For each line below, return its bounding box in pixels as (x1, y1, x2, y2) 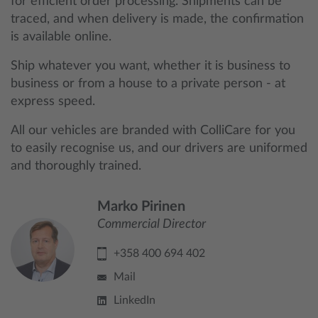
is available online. (11, 31, 111, 43)
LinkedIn (114, 295, 155, 306)
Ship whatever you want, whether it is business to (11, 60, 290, 72)
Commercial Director (97, 218, 206, 231)
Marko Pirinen (97, 199, 185, 214)
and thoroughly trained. (11, 160, 141, 172)
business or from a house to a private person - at (11, 77, 285, 90)
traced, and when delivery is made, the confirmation (11, 13, 304, 26)
